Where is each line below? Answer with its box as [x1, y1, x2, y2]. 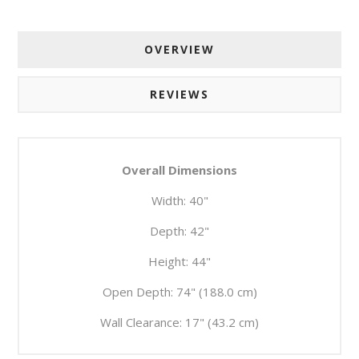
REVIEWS [150, 87, 209, 103]
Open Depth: [102, 284, 173, 301]
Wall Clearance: [100, 314, 182, 331]
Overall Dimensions [122, 162, 237, 179]
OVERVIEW [144, 42, 215, 58]
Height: [148, 253, 188, 270]
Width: [151, 192, 186, 209]
